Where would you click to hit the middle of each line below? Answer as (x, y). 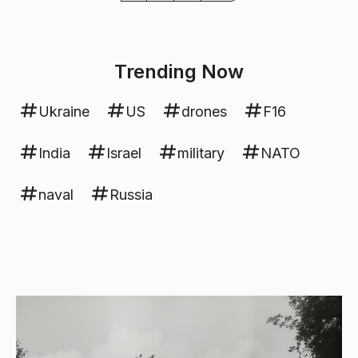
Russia (131, 195)
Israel (124, 153)
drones (204, 112)
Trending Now (179, 72)
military (201, 153)
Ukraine (64, 112)
